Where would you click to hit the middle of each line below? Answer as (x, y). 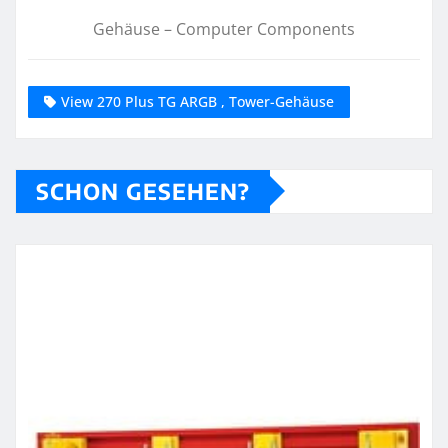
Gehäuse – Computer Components (224, 28)
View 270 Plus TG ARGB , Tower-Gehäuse (197, 101)
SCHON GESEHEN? (143, 190)
